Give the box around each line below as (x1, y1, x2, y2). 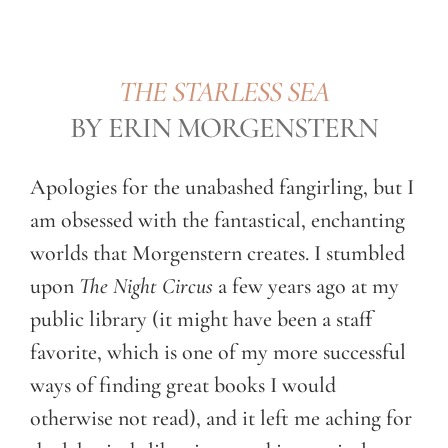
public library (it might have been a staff (30, 305, 372, 332)
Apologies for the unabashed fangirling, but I (30, 173, 414, 200)
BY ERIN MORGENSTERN (70, 109, 378, 145)
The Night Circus (79, 272, 213, 299)
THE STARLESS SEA (119, 73, 329, 109)
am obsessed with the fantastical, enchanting (30, 206, 405, 233)
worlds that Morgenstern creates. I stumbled (30, 239, 405, 266)
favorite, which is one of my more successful (30, 338, 406, 365)
